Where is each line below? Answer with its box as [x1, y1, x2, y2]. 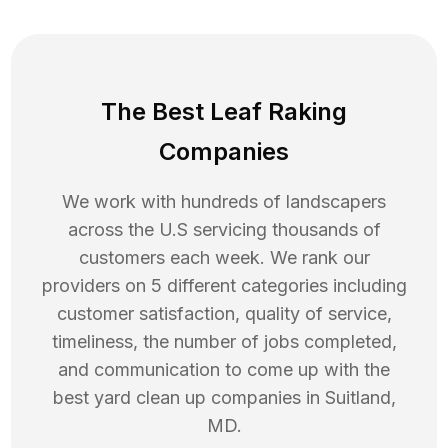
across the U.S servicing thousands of [67, 219, 381, 241]
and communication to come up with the [58, 359, 390, 381]
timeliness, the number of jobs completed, [51, 331, 397, 353]
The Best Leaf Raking [101, 97, 347, 127]
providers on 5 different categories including [41, 275, 407, 297]
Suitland [324, 387, 391, 409]
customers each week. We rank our [78, 247, 370, 269]
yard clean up [93, 387, 206, 409]
